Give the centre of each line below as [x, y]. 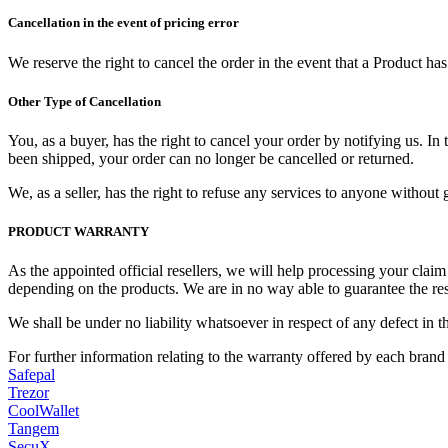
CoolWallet [43, 411]
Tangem [33, 429]
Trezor [28, 393]
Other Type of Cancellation [84, 101]
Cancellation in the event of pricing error [123, 23]
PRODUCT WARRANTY [78, 232]
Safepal [31, 375]
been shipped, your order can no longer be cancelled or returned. [211, 158]
